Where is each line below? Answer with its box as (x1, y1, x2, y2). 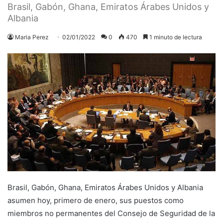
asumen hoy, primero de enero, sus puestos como (7, 195, 184, 205)
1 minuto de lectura (148, 33, 202, 41)
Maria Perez (15, 33, 49, 41)
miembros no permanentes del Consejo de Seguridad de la (7, 208, 215, 218)
